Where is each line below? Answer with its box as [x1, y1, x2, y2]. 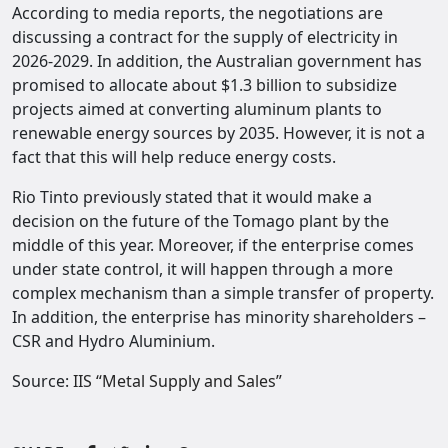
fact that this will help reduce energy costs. [12, 145, 336, 168]
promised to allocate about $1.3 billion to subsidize [12, 73, 397, 96]
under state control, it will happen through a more [12, 257, 393, 280]
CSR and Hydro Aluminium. [12, 329, 215, 352]
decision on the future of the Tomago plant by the [12, 209, 389, 232]
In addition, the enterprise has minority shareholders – [12, 305, 426, 328]
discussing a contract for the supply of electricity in [12, 25, 398, 48]
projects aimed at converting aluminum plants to [12, 97, 382, 120]
